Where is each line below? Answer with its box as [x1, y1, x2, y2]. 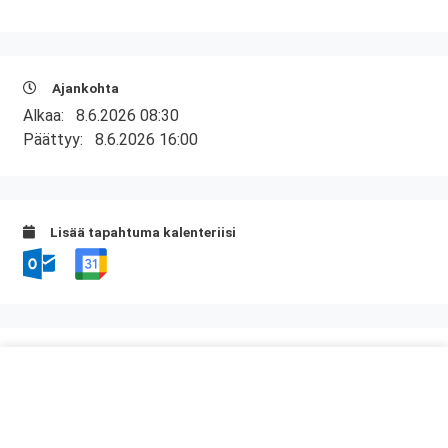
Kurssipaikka [45, 352, 133, 369]
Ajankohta [49, 80, 119, 96]
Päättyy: [23, 130, 95, 149]
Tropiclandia [23, 378, 116, 398]
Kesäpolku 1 [23, 418, 109, 438]
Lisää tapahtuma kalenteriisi [47, 224, 236, 240]
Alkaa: [23, 106, 76, 125]
